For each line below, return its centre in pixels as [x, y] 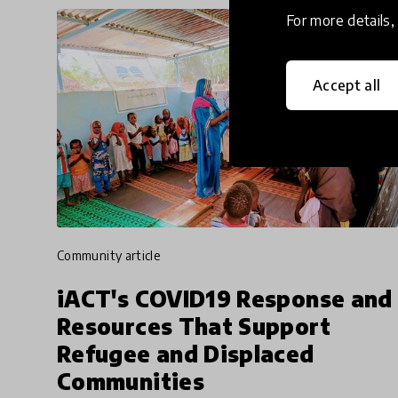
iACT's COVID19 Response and [225, 299]
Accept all [347, 85]
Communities [131, 382]
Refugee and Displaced [186, 354]
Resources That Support [194, 326]
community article [113, 256]
